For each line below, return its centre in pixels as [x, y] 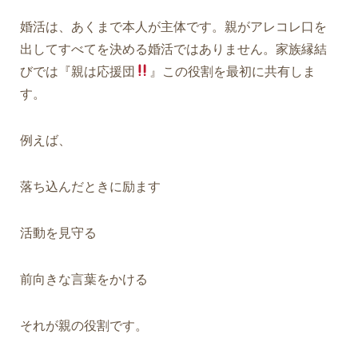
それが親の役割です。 [84, 325]
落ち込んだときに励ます [90, 186]
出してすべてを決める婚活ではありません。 [148, 49]
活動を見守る [58, 233]
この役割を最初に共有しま [239, 71]
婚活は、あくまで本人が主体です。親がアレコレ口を [173, 26]
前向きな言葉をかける [84, 279]
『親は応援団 [97, 71]
